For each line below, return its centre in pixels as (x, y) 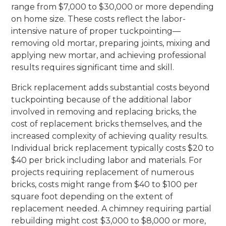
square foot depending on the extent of (92, 196)
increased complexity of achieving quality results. (110, 136)
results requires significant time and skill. (93, 67)
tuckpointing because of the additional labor (102, 99)
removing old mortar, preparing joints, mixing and (111, 43)
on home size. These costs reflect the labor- (99, 19)
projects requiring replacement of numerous (103, 172)
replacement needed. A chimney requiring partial (111, 208)
